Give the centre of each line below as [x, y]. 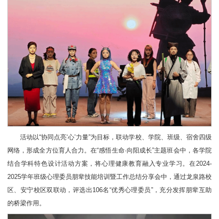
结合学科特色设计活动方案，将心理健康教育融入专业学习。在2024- [109, 163]
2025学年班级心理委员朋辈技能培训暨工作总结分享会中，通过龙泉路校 [109, 176]
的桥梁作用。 [26, 203]
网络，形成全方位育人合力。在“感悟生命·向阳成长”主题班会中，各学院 [109, 150]
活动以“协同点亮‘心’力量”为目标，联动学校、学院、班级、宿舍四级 [116, 137]
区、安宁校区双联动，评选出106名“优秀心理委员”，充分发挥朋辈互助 [109, 190]
